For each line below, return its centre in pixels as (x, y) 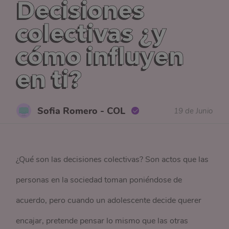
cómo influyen (100, 56)
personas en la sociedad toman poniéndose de (99, 180)
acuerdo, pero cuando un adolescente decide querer (109, 200)
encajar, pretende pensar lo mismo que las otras (102, 221)
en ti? (49, 79)
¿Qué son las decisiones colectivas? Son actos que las (112, 159)
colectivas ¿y (91, 33)
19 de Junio (193, 111)
